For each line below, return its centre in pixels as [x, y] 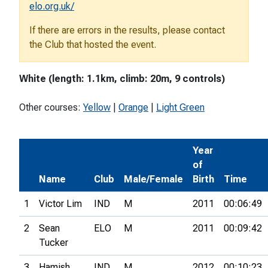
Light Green [180, 108]
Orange [133, 108]
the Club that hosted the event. [93, 45]
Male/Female [153, 179]
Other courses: [51, 108]
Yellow [97, 108]
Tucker [54, 243]
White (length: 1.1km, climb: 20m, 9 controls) [122, 79]
